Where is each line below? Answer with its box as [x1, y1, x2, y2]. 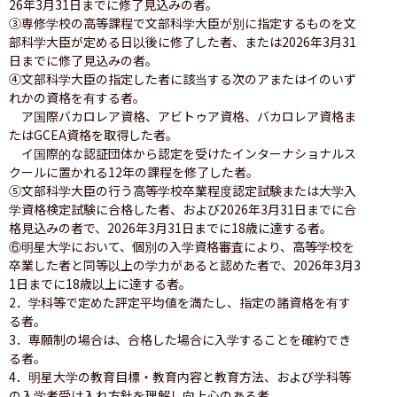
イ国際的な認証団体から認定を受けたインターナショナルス [9, 144, 356, 162]
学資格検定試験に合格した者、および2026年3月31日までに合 [9, 199, 356, 218]
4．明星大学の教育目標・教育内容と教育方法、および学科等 [9, 367, 351, 385]
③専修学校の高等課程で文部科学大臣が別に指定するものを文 [9, 13, 356, 32]
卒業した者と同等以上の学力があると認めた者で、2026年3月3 [9, 255, 361, 274]
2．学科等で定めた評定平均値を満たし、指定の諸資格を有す [9, 292, 351, 311]
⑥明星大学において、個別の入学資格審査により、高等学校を [9, 237, 354, 255]
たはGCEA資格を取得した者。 [9, 125, 178, 144]
